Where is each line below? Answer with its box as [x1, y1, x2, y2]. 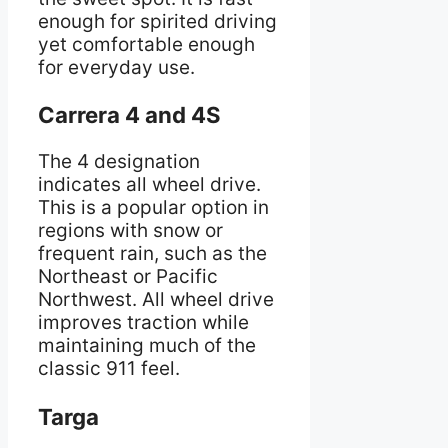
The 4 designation [38, 150, 200, 174]
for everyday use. [38, 55, 195, 79]
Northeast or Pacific [38, 265, 218, 289]
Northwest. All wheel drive [38, 288, 274, 312]
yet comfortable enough [38, 32, 255, 56]
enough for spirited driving [38, 9, 277, 33]
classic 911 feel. [38, 357, 180, 381]
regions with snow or [38, 219, 223, 243]
